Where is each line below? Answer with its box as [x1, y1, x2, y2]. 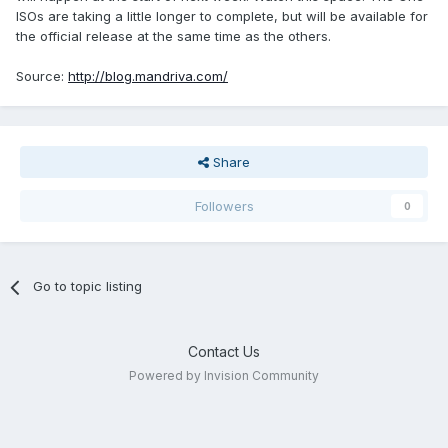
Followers [194, 198, 254, 215]
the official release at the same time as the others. [16, 28, 331, 45]
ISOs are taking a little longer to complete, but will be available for [16, 8, 428, 25]
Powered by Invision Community [129, 368, 319, 384]
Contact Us [188, 343, 260, 361]
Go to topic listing [33, 278, 143, 295]
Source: [16, 68, 68, 85]
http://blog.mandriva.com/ [68, 68, 228, 85]
